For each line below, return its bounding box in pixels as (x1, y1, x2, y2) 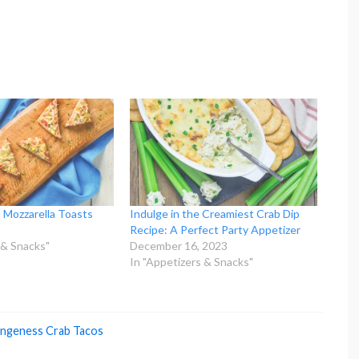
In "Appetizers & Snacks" (130, 254, 254, 268)
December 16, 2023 (130, 238, 228, 252)
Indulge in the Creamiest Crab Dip (130, 206, 301, 220)
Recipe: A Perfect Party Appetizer (130, 222, 301, 236)
